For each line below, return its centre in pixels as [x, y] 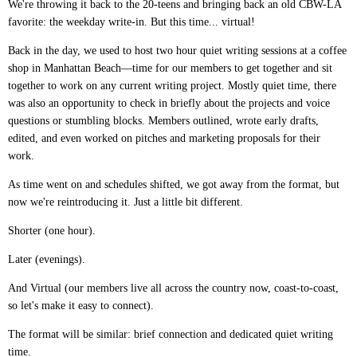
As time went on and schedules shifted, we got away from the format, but [174, 184]
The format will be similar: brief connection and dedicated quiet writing [171, 334]
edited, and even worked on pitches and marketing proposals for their [164, 138]
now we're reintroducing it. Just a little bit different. [127, 202]
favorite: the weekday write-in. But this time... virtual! [131, 22]
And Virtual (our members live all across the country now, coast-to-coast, [173, 288]
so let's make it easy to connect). [81, 306]
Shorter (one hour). [53, 231]
